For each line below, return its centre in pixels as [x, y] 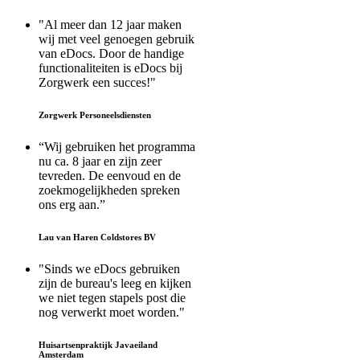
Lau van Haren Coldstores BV [97, 237]
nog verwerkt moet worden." [112, 313]
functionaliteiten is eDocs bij [110, 68]
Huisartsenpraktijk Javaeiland [98, 345]
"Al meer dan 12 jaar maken [110, 25]
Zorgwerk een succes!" [97, 83]
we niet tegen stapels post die [112, 298]
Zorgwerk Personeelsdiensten [95, 115]
